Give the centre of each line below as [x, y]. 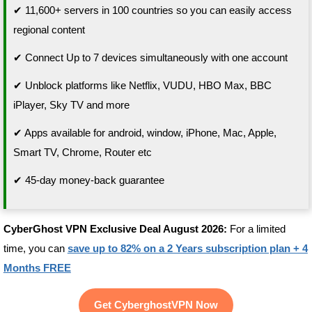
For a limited [256, 229]
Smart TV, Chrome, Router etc [82, 153]
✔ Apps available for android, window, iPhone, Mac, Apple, [145, 133]
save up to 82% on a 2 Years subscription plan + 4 [187, 249]
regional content [49, 30]
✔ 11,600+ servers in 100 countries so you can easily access [152, 10]
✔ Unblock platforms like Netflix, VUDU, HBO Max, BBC [142, 86]
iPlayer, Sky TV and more [71, 105]
